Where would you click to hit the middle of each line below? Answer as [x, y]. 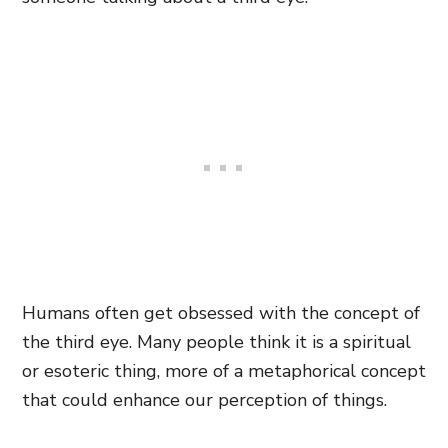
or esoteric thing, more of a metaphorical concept [224, 371]
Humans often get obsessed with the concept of [221, 313]
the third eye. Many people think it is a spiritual [216, 342]
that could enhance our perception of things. [204, 400]
